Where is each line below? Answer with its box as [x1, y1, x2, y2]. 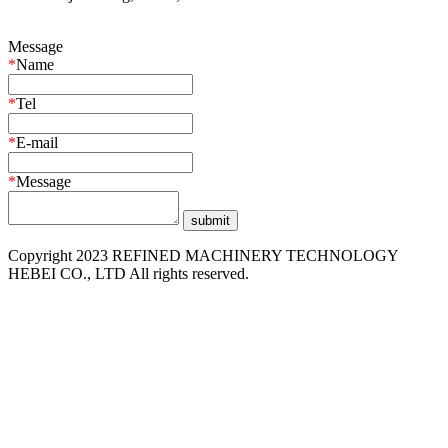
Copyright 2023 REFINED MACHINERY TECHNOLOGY [8, 246, 398, 264]
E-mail [16, 133, 58, 151]
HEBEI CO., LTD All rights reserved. [8, 264, 249, 282]
